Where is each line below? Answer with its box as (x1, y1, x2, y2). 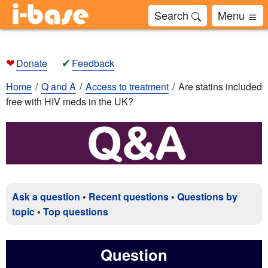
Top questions (43, 204, 108, 218)
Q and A (41, 80, 76, 93)
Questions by (177, 189, 237, 203)
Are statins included (178, 80, 262, 93)
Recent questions (89, 189, 169, 203)
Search (154, 7, 191, 23)
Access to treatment (86, 80, 169, 93)
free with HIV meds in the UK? (6, 95, 133, 108)
